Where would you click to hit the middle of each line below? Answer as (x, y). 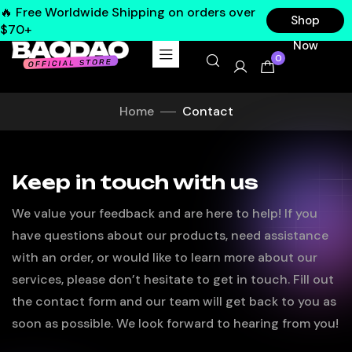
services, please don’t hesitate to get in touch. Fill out (173, 280)
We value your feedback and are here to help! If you (165, 214)
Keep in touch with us (135, 182)
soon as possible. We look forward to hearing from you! (175, 324)
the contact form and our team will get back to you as (174, 302)
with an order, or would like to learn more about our (165, 258)
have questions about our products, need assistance (170, 236)
